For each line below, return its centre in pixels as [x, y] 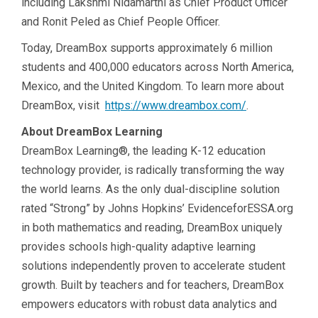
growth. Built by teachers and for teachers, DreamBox [153, 285]
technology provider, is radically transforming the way [153, 170]
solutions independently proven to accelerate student [153, 265]
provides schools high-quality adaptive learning [138, 246]
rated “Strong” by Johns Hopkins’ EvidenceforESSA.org [157, 208]
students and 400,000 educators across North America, [158, 67]
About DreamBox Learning [92, 131]
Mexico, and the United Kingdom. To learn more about [153, 86]
